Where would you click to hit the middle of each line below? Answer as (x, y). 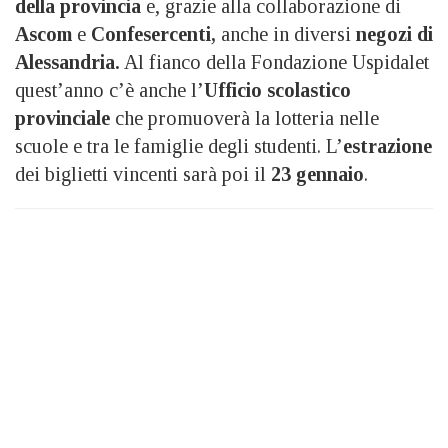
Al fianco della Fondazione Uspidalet (274, 61)
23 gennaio (317, 173)
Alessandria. (67, 61)
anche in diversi (286, 33)
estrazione (387, 145)
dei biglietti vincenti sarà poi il (143, 173)
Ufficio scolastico (277, 89)
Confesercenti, (151, 33)
